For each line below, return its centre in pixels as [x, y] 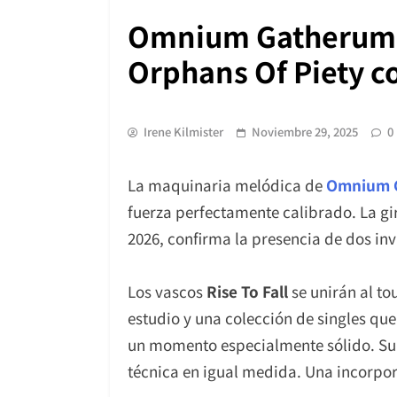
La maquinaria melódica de [227, 185]
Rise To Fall [247, 292]
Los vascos [167, 292]
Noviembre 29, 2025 [305, 132]
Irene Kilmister [183, 132]
